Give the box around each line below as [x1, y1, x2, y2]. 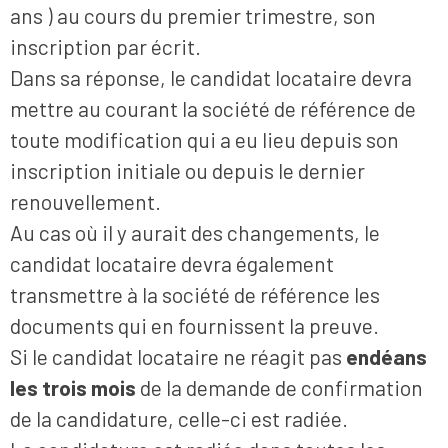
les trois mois [10, 374, 136, 400]
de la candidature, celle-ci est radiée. [10, 405, 348, 431]
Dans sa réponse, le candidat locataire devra [10, 64, 412, 90]
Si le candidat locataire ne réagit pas [10, 343, 346, 369]
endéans [346, 343, 427, 369]
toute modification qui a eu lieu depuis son [10, 126, 399, 152]
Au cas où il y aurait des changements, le [10, 219, 380, 245]
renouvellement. [10, 188, 161, 214]
